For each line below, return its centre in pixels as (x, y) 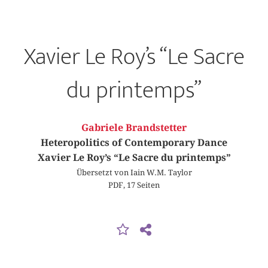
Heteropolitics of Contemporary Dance (134, 143)
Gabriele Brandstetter (134, 128)
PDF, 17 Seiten (134, 185)
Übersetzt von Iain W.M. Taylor (134, 172)
